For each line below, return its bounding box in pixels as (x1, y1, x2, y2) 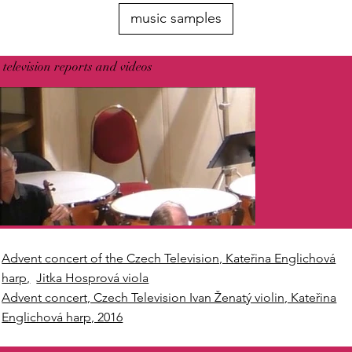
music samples (130, 9, 222, 27)
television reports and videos (3, 58, 153, 75)
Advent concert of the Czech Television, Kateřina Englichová (2, 250, 336, 266)
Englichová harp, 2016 (2, 309, 123, 324)
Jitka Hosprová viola (36, 269, 149, 285)
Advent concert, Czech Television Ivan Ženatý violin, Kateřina (2, 289, 337, 305)
